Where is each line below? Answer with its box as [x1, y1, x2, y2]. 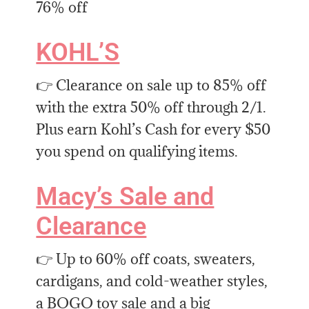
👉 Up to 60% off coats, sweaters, [36, 250, 256, 269]
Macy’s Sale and [36, 182, 215, 212]
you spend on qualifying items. [36, 142, 239, 161]
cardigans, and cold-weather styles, [36, 272, 268, 291]
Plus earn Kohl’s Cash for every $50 [36, 120, 271, 139]
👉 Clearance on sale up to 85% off [36, 76, 267, 95]
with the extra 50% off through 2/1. [36, 98, 267, 117]
